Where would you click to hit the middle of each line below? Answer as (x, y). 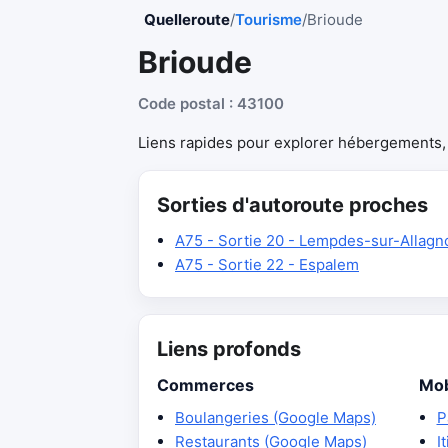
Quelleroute (187, 19)
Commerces (205, 385)
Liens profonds (229, 349)
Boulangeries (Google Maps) (275, 417)
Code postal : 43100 (211, 103)
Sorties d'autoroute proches (292, 205)
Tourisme (268, 19)
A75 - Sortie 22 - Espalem (267, 264)
